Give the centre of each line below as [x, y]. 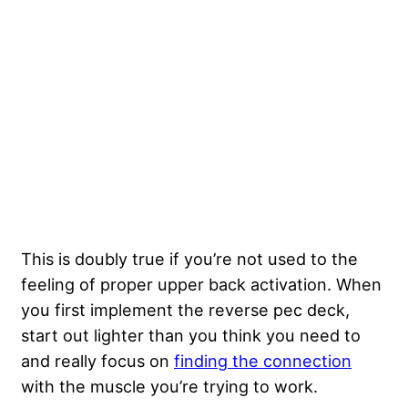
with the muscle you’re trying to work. [172, 386]
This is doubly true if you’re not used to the [189, 258]
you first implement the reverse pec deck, [185, 309]
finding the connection [263, 360]
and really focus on [97, 360]
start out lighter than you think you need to [191, 335]
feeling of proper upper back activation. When [201, 284]
